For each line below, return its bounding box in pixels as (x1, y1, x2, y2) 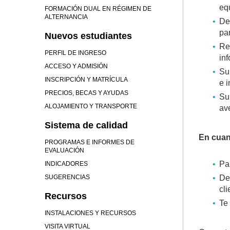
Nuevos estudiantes (45, 31, 132, 41)
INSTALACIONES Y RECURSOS (45, 209, 136, 217)
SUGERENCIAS (45, 174, 90, 181)
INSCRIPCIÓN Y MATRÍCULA (45, 76, 128, 83)
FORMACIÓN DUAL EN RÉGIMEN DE (45, 5, 151, 12)
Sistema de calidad (45, 120, 128, 130)
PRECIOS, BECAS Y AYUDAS (45, 89, 128, 97)
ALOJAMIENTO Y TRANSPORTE (45, 103, 137, 110)
